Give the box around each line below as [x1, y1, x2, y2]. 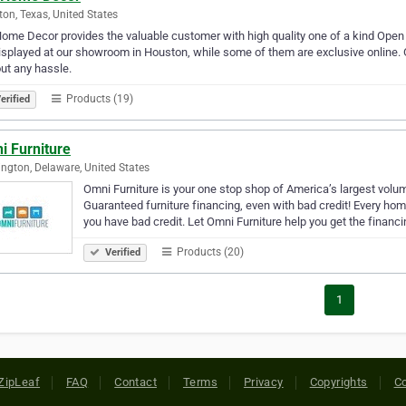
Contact [114, 374, 157, 389]
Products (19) [63, 92, 133, 105]
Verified [102, 246, 140, 258]
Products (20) [174, 245, 244, 258]
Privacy [243, 374, 284, 389]
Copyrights [309, 374, 368, 389]
